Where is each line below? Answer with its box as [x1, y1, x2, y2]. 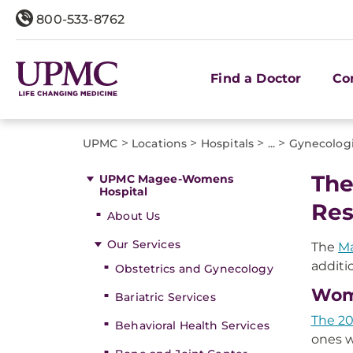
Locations [132, 136, 188, 150]
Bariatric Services [115, 290, 216, 304]
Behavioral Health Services [115, 318, 269, 333]
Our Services [107, 237, 180, 251]
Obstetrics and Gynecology [115, 262, 273, 276]
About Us [107, 209, 161, 223]
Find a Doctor [210, 70, 302, 86]
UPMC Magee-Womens [99, 172, 234, 186]
